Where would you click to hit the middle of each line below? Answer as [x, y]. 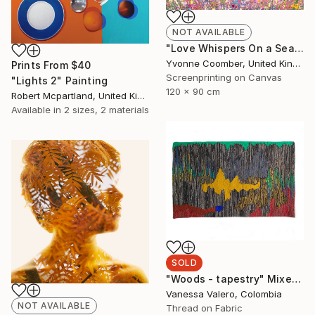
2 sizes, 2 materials [107, 109]
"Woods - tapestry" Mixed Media [296, 278]
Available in [38, 109]
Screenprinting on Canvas [224, 77]
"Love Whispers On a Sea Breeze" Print [299, 48]
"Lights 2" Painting [60, 80]
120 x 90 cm [193, 91]
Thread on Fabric [204, 308]
